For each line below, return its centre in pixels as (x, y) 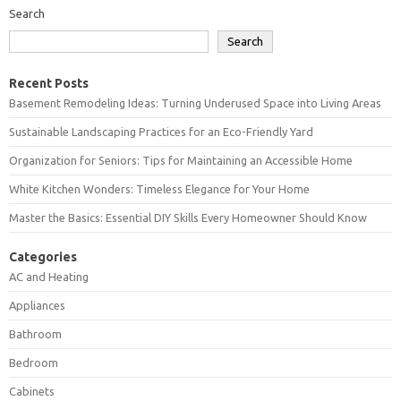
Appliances (37, 305)
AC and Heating (49, 276)
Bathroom (35, 333)
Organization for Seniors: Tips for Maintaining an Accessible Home (181, 160)
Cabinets (32, 391)
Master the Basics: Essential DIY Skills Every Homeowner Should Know (188, 217)
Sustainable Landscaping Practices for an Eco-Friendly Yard (161, 131)
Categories (43, 256)
